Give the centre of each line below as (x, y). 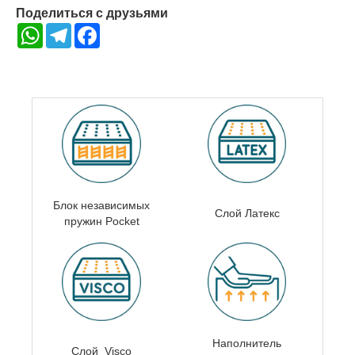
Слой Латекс (247, 213)
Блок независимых (101, 205)
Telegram (95, 29)
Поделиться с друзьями (92, 13)
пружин (83, 221)
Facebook (125, 29)
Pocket (122, 221)
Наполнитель (247, 343)
